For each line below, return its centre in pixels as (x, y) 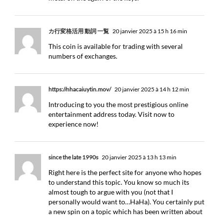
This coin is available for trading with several (116, 46)
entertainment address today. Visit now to (111, 114)
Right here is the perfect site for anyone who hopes (125, 172)
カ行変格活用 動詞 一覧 (79, 31)
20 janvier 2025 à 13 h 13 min (139, 157)
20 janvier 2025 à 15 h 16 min (149, 31)
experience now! (74, 124)
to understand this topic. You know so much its (119, 182)
